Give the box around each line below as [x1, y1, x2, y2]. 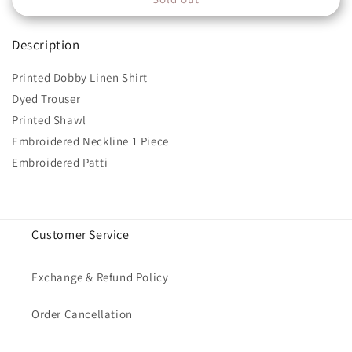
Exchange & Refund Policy [31, 269, 169, 285]
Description [12, 36, 80, 54]
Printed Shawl [12, 112, 86, 128]
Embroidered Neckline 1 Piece [12, 134, 169, 149]
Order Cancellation [31, 306, 133, 322]
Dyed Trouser [12, 91, 81, 107]
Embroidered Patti [12, 155, 108, 170]
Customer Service [31, 226, 130, 244]
